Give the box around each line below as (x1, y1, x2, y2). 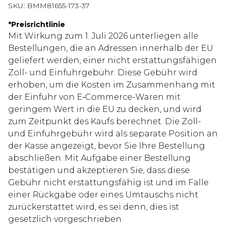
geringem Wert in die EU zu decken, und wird (8, 104, 202, 115)
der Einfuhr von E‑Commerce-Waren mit (8, 92, 181, 102)
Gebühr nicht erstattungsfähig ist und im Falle (8, 178, 209, 188)
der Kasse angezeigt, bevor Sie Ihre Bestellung (8, 141, 205, 151)
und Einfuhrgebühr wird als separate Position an (8, 129, 218, 139)
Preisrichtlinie (11, 20, 65, 30)
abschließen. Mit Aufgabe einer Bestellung (8, 153, 191, 163)
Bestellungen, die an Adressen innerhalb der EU (8, 43, 213, 53)
